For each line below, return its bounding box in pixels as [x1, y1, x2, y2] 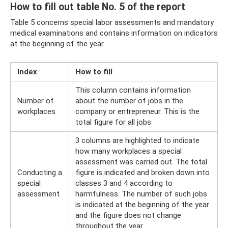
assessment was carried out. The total [75, 157, 207, 166]
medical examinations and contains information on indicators [10, 28, 218, 38]
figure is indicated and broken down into [75, 168, 210, 177]
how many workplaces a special [75, 147, 182, 156]
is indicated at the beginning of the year [75, 200, 209, 209]
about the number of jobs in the [75, 96, 183, 105]
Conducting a [17, 168, 62, 177]
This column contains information [75, 85, 191, 95]
